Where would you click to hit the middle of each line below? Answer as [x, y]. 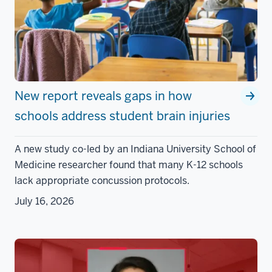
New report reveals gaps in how [103, 96]
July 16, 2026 [44, 202]
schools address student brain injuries [122, 116]
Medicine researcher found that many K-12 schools [129, 165]
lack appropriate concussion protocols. [103, 181]
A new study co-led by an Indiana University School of [135, 149]
